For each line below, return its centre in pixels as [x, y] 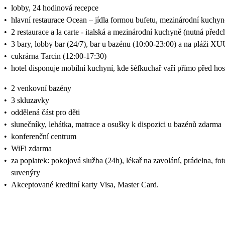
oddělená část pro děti [45, 112]
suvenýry [26, 172]
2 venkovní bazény [41, 88]
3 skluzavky [30, 100]
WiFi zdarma [31, 148]
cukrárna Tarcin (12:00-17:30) [59, 56]
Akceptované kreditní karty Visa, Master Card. [85, 184]
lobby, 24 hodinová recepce [55, 8]
